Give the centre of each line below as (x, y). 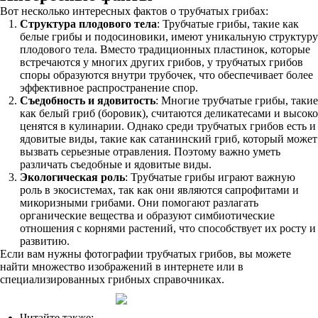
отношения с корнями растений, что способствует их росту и (168, 228)
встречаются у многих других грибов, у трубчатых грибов (161, 62)
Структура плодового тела (88, 24)
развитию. (45, 241)
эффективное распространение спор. (109, 88)
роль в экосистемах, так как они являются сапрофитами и (159, 190)
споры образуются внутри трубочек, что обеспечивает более (166, 75)
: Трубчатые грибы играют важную (210, 177)
